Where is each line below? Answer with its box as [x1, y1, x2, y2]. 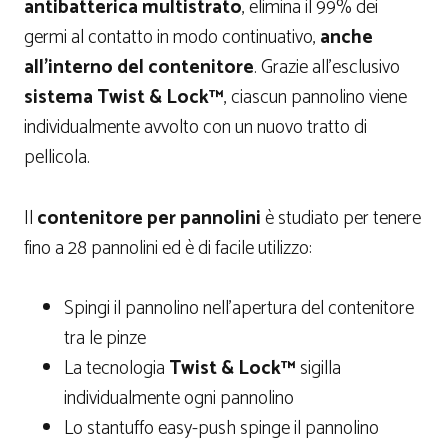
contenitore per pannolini [37, 202, 261, 234]
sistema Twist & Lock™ [24, 82, 224, 114]
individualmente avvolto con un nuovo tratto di [24, 112, 367, 144]
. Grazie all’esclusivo [254, 52, 400, 84]
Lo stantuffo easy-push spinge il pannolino [64, 413, 379, 445]
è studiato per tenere [261, 202, 421, 234]
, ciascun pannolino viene [224, 82, 407, 114]
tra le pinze [64, 323, 146, 355]
